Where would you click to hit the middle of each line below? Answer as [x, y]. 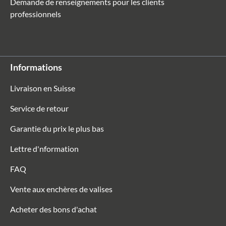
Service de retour [39, 108]
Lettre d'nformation [44, 149]
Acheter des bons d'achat [53, 209]
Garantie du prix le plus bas [57, 128]
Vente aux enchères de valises [61, 189]
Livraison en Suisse [43, 88]
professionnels [36, 14]
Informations [36, 67]
